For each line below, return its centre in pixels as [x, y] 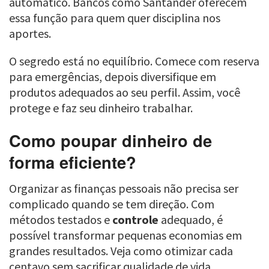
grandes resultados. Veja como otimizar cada [121, 251]
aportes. [30, 34]
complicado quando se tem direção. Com [112, 204]
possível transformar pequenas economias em [125, 235]
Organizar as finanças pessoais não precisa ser [124, 189]
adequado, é [191, 220]
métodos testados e [61, 220]
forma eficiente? [73, 162]
